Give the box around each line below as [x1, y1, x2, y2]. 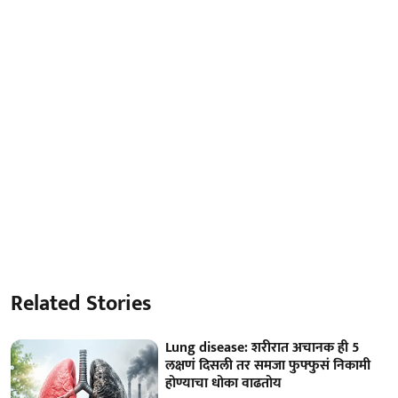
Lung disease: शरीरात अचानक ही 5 [165, 336, 360, 361]
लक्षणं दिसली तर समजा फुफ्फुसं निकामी [165, 354, 371, 378]
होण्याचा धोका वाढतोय [165, 371, 283, 396]
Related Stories [11, 286, 151, 322]
